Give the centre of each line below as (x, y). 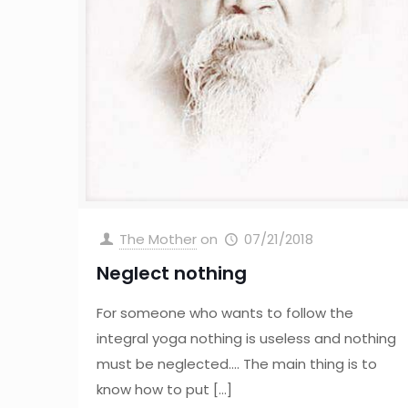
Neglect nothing (172, 273)
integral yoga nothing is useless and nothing (247, 338)
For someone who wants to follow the (225, 312)
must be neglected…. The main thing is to (237, 363)
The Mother (158, 239)
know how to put (153, 389)
